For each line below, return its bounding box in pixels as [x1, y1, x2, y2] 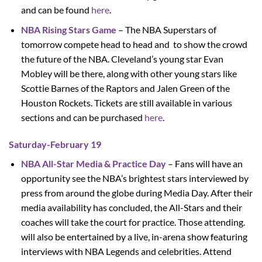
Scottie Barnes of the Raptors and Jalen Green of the [20, 82, 230, 94]
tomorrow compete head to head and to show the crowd [20, 39, 247, 50]
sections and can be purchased [20, 112, 144, 123]
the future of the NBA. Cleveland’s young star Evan [20, 53, 223, 65]
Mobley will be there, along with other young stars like [20, 68, 237, 80]
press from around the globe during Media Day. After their [20, 187, 253, 199]
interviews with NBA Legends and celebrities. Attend [20, 246, 232, 257]
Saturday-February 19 [9, 139, 101, 150]
